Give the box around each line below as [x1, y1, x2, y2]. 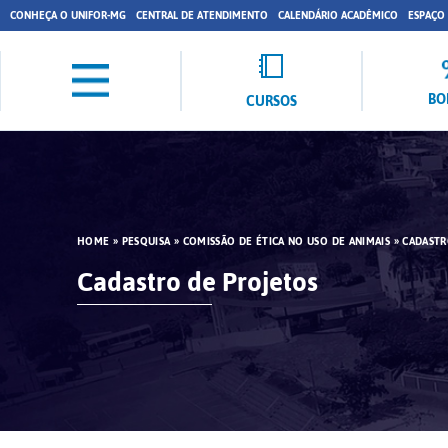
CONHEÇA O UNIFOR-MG [10, 5, 126, 26]
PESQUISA [121, 231, 171, 252]
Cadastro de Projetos [77, 257, 318, 307]
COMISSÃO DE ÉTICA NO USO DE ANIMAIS [182, 231, 391, 252]
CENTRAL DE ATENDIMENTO [136, 5, 268, 26]
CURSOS [245, 87, 297, 115]
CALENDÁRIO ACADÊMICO [278, 5, 398, 26]
